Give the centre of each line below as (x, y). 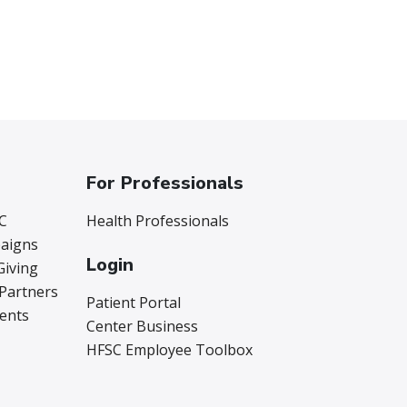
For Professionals (165, 184)
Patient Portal (134, 303)
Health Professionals (158, 221)
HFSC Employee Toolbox (170, 350)
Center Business (143, 327)
